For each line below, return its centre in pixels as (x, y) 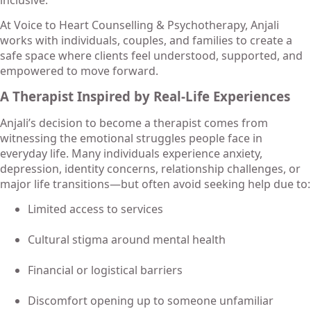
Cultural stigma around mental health (127, 239)
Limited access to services (95, 209)
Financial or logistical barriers (105, 270)
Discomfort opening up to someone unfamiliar (151, 300)
